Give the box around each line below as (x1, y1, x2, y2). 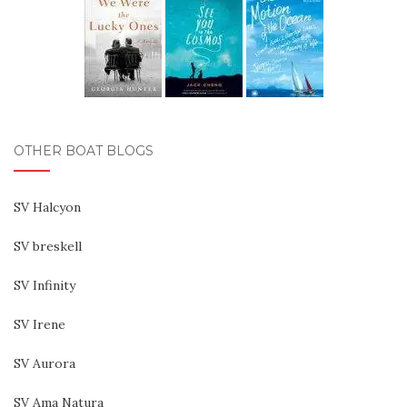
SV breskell (14, 238, 82, 254)
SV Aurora (14, 355, 75, 372)
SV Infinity (14, 277, 75, 293)
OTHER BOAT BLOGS (14, 143, 154, 159)
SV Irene (14, 316, 65, 333)
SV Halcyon (14, 199, 81, 215)
